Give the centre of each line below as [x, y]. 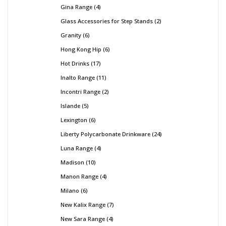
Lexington [74, 120]
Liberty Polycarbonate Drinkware [105, 134]
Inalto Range [78, 77]
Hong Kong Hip [81, 49]
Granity [71, 35]
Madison [72, 162]
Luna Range [77, 148]
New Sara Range [83, 218]
